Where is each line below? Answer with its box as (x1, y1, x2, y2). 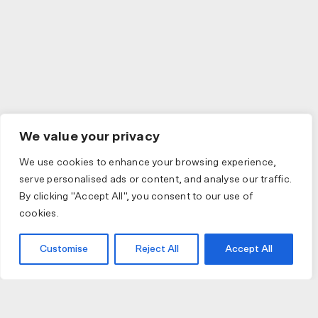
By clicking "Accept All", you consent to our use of (19, 192, 253, 202)
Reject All (134, 244, 179, 254)
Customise (39, 244, 88, 254)
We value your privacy (19, 131, 160, 143)
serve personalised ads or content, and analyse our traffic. (19, 175, 292, 185)
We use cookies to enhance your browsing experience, (19, 158, 277, 168)
